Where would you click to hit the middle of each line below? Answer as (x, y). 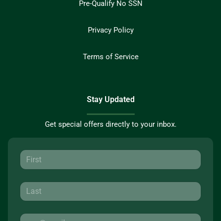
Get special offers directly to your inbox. (110, 125)
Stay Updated (110, 100)
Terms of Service (110, 57)
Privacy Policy (110, 30)
